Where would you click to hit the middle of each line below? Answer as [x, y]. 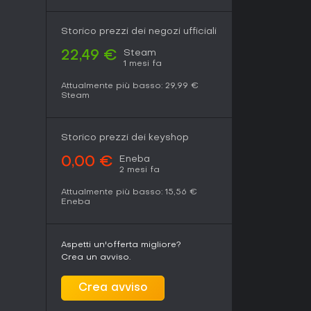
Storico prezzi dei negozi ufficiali [139, 32]
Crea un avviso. [96, 258]
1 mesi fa [143, 64]
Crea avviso [113, 288]
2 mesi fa [140, 170]
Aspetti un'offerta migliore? [121, 245]
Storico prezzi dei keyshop [125, 138]
